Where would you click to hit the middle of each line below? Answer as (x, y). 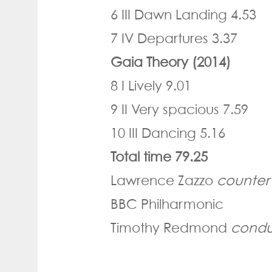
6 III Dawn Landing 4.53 (183, 14)
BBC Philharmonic (167, 204)
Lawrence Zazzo (162, 180)
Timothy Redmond (171, 227)
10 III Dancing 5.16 (168, 133)
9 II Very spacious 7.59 (179, 109)
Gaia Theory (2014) (171, 62)
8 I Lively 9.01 (151, 85)
